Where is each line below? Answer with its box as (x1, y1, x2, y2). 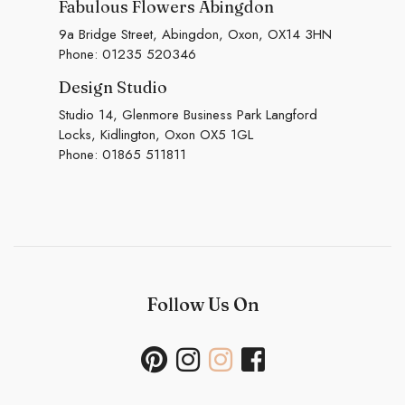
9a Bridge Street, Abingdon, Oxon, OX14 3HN (59, 24, 332, 44)
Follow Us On (146, 292, 259, 316)
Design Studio (59, 77, 167, 99)
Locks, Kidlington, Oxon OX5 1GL (59, 125, 253, 146)
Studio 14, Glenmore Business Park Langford (59, 105, 317, 126)
